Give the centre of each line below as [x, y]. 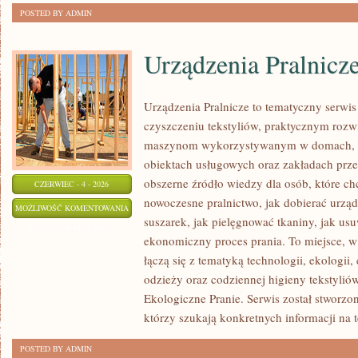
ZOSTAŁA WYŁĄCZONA [72, 228]
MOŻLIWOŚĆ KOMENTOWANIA [72, 208]
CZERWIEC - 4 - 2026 [72, 184]
